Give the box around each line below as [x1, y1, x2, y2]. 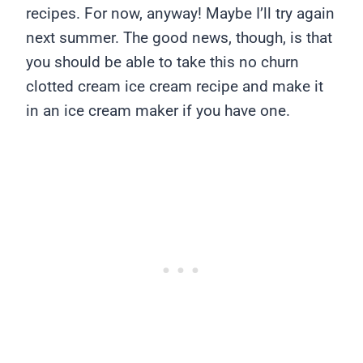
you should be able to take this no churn [26, 53, 299, 72]
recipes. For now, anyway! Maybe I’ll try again [26, 4, 335, 23]
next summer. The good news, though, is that [26, 28, 332, 48]
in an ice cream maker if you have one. [26, 101, 290, 121]
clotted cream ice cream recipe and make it [26, 77, 323, 96]
